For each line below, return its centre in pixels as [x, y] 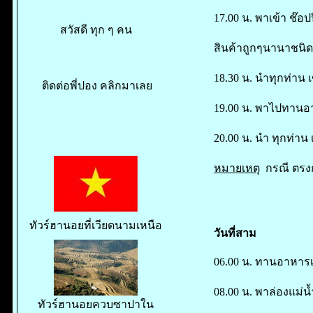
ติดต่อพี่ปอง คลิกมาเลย [96, 86]
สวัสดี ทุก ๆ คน [96, 30]
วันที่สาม [235, 233]
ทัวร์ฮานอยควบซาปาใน [96, 304]
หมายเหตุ [237, 168]
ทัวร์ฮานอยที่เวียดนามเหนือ [96, 225]
